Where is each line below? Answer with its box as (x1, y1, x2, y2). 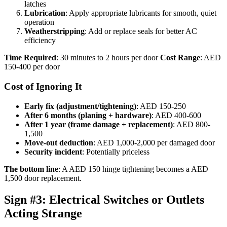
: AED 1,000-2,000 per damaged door (93, 138, 215, 147)
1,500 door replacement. (4, 173, 82, 182)
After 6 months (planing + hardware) (24, 110, 152, 120)
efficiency (24, 36, 56, 45)
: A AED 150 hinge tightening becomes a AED (58, 164, 208, 173)
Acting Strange (4, 206, 82, 220)
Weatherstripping (24, 27, 85, 36)
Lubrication (24, 9, 65, 18)
